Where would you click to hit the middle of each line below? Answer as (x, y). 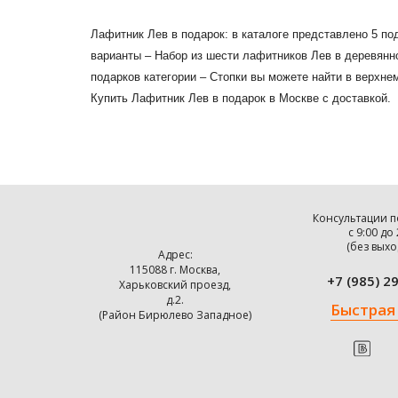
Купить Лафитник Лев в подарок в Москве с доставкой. (241, 98)
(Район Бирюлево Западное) (175, 315)
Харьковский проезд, (175, 285)
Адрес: (175, 255)
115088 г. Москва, (175, 270)
